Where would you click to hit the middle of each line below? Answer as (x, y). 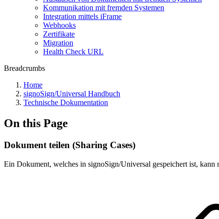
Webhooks (59, 25)
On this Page (36, 123)
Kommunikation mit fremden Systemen (104, 8)
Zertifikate (59, 34)
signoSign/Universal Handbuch (72, 94)
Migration (58, 43)
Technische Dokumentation (66, 102)
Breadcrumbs (24, 68)
